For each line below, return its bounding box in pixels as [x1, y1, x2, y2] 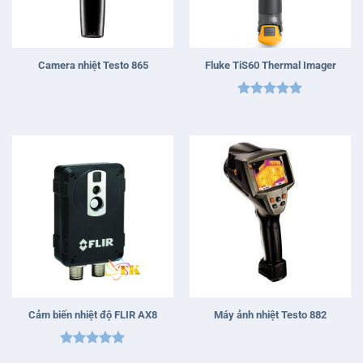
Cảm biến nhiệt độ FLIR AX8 [28, 308, 157, 321]
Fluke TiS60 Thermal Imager [204, 58, 336, 71]
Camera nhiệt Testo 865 [37, 58, 148, 71]
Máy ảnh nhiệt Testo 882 [214, 308, 327, 321]
